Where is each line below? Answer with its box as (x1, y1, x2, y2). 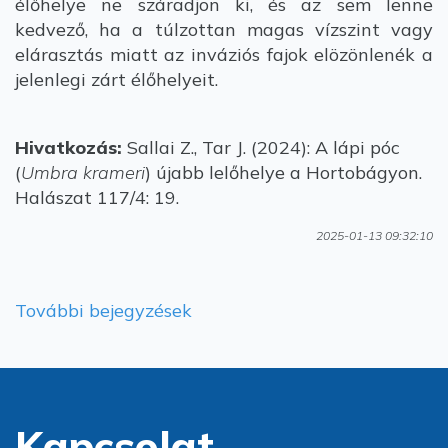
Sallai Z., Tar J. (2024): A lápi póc (122, 136, 400, 159)
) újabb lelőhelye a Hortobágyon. (145, 161, 422, 184)
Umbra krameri (21, 161, 145, 184)
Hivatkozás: (15, 136, 122, 159)
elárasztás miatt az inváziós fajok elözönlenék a (15, 43, 433, 66)
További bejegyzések (15, 299, 192, 322)
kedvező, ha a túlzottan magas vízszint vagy (15, 18, 433, 41)
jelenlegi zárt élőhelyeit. (15, 68, 218, 91)
